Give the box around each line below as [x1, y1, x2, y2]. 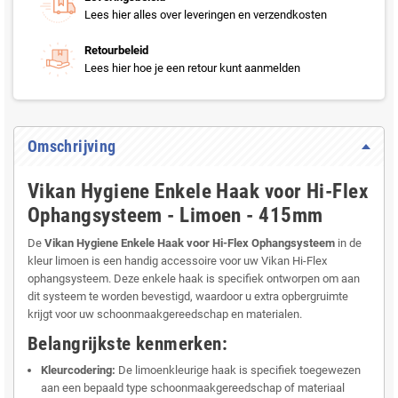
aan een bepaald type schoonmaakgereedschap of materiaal [41, 381, 345, 395]
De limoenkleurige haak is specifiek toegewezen [115, 363, 361, 378]
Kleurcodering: [41, 363, 115, 378]
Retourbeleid [84, 44, 148, 58]
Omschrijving [28, 137, 116, 156]
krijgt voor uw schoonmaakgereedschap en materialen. [28, 307, 302, 322]
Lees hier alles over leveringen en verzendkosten [84, 8, 327, 22]
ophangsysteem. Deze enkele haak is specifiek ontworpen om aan [28, 272, 360, 286]
